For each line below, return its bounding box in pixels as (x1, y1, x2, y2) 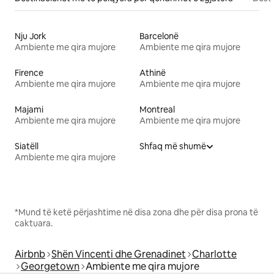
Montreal (139, 103, 175, 115)
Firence (15, 67, 43, 78)
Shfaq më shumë (139, 140, 206, 152)
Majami (15, 103, 43, 115)
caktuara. (15, 217, 53, 229)
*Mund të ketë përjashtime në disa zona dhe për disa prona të (15, 206, 258, 218)
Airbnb (15, 247, 45, 261)
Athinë (139, 67, 166, 78)
